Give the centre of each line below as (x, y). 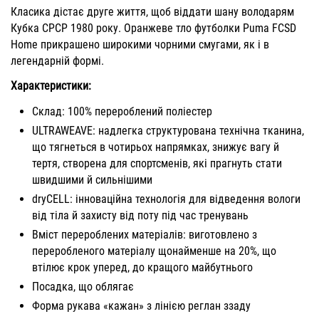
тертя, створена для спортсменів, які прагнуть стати (157, 164)
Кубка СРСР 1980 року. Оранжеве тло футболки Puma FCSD (153, 28)
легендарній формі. (57, 61)
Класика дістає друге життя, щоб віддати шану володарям (152, 12)
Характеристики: (51, 86)
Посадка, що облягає (83, 287)
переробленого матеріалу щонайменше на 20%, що (154, 251)
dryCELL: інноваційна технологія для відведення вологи (166, 199)
